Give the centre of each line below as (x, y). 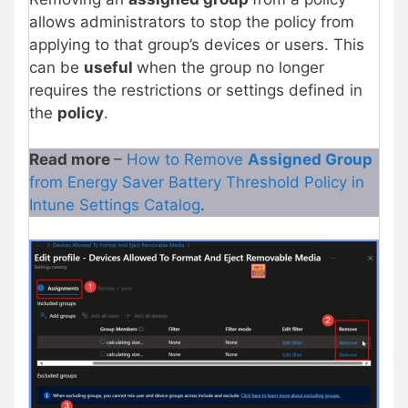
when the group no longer (230, 68)
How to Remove (187, 159)
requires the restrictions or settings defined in (196, 91)
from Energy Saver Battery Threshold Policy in (197, 182)
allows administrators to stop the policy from (192, 22)
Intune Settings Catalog (115, 204)
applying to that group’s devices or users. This (197, 45)
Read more (71, 159)
